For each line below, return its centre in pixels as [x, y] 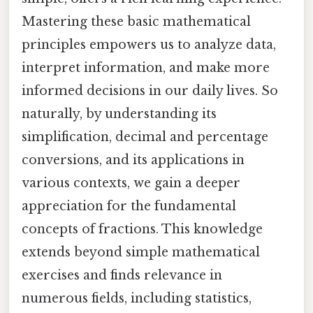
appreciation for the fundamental [129, 206]
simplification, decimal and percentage [145, 137]
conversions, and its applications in [133, 160]
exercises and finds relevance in [122, 275]
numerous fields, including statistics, [137, 298]
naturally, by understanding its [119, 114]
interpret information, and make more [146, 67]
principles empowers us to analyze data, [149, 44]
